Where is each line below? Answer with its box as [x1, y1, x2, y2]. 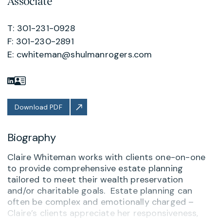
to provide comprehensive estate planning [7, 162, 183, 174]
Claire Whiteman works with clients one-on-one [7, 151, 206, 163]
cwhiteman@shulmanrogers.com [16, 48, 152, 60]
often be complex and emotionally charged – [7, 196, 194, 208]
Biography [7, 130, 56, 145]
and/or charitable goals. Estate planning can [7, 184, 193, 197]
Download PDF [15, 102, 62, 111]
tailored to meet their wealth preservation [7, 173, 183, 185]
